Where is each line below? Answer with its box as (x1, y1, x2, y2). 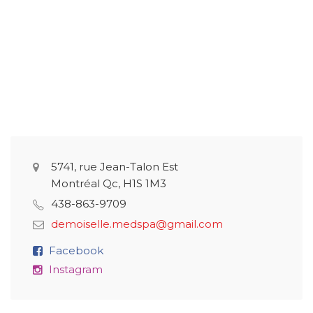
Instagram (49, 263, 103, 276)
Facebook (49, 244, 103, 257)
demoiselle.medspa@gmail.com (51, 217, 223, 231)
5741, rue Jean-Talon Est (51, 160, 178, 173)
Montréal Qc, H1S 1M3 (51, 177, 166, 190)
